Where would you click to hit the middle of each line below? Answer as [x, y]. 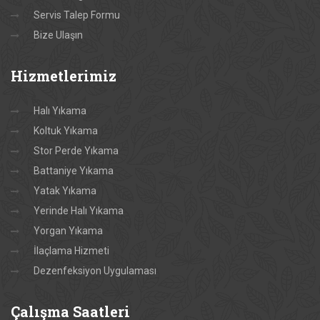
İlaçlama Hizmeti [71, 250]
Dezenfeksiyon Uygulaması [95, 270]
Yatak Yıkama [65, 190]
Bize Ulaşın [58, 35]
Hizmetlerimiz [64, 75]
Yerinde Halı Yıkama [79, 210]
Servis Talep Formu [77, 15]
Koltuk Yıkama [66, 130]
